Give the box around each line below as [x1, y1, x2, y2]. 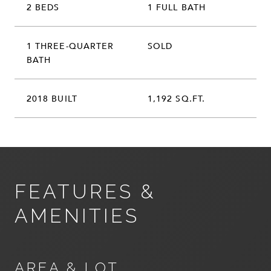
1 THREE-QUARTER [27, 39, 114, 53]
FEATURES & [15, 180, 155, 203]
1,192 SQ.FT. [148, 91, 205, 105]
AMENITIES [15, 204, 139, 227]
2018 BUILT [27, 91, 77, 105]
